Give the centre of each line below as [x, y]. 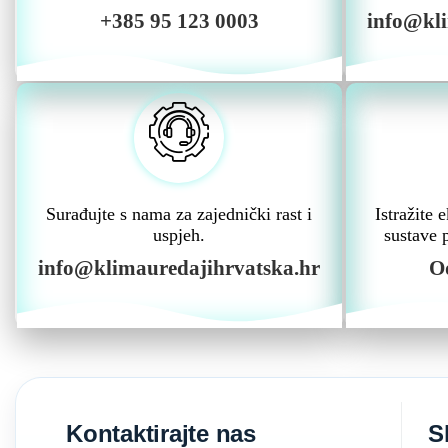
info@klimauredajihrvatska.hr [179, 268]
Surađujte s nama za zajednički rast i [179, 214]
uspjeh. [179, 235]
